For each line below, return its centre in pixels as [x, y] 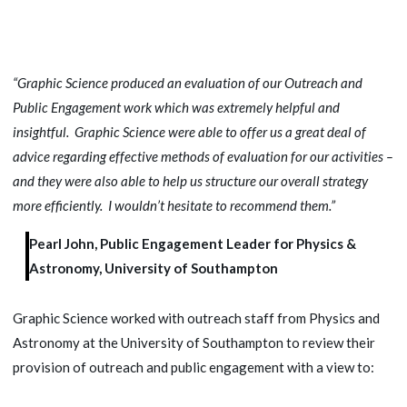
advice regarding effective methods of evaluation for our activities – [203, 157]
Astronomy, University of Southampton [154, 268]
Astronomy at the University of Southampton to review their [194, 343]
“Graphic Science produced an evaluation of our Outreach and [188, 83]
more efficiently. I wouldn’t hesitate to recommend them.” [174, 206]
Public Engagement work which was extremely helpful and [176, 108]
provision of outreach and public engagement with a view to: [194, 367]
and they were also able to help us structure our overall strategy [190, 181]
